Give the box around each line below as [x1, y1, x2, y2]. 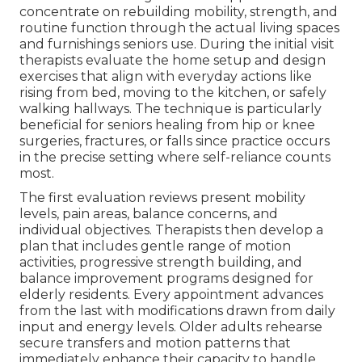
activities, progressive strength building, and [19, 255, 302, 271]
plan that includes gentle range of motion [19, 238, 291, 255]
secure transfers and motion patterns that [19, 335, 291, 351]
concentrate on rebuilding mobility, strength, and [19, 4, 338, 20]
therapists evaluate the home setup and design [19, 53, 326, 69]
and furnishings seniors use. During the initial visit [19, 36, 335, 53]
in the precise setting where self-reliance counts [19, 149, 330, 166]
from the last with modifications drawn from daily [19, 303, 335, 319]
